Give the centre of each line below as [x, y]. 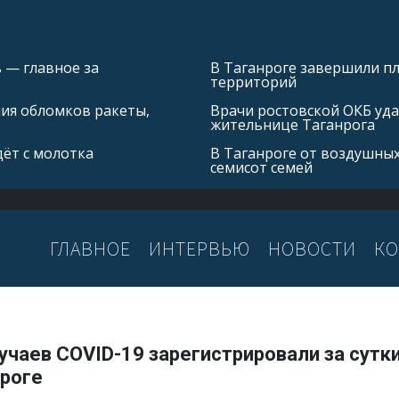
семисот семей [261, 167]
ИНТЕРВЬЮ [199, 248]
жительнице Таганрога [293, 125]
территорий [253, 82]
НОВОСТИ [312, 248]
